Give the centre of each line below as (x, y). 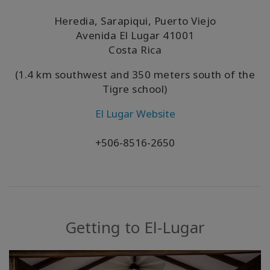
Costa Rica (135, 50)
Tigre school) (135, 89)
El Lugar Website (135, 114)
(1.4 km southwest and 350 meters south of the (135, 75)
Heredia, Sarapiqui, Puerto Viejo (135, 21)
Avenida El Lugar (119, 36)
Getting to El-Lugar (135, 228)
